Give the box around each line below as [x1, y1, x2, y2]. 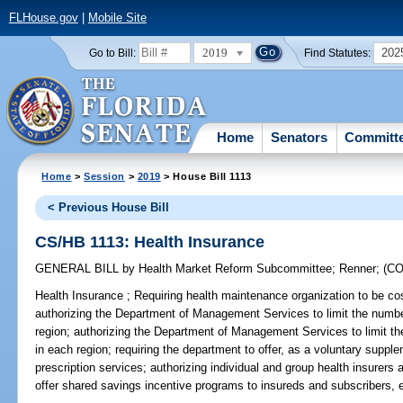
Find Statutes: [304, 47, 372, 58]
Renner [339, 262, 377, 276]
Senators [271, 129, 328, 145]
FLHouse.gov [8, 11, 78, 25]
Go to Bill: [88, 47, 136, 58]
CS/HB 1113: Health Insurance [35, 232, 265, 251]
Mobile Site [87, 11, 147, 25]
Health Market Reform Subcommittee [135, 262, 333, 276]
